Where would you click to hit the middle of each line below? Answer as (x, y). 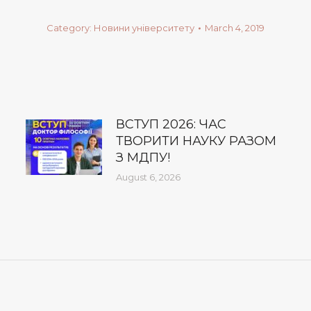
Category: (70, 28)
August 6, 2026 (148, 177)
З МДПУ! (143, 158)
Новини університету (144, 28)
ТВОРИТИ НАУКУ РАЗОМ (196, 141)
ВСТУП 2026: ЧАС (171, 124)
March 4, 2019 (235, 28)
